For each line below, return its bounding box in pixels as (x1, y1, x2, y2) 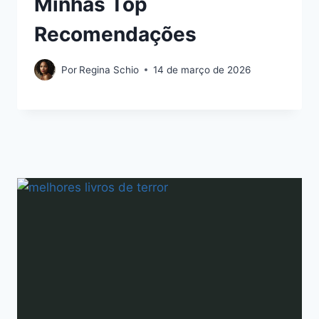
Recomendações (34, 22, 197, 47)
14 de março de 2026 (153, 63, 251, 75)
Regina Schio (79, 63, 140, 75)
